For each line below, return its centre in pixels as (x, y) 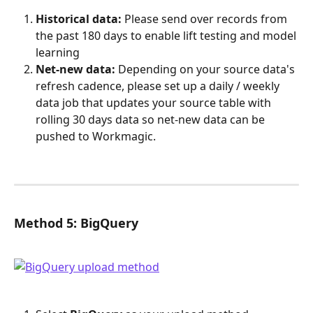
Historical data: (79, 19)
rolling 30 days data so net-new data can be (152, 119)
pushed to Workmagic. (96, 136)
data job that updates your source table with (155, 102)
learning (58, 52)
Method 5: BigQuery (76, 223)
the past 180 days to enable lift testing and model (167, 35)
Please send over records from (206, 19)
